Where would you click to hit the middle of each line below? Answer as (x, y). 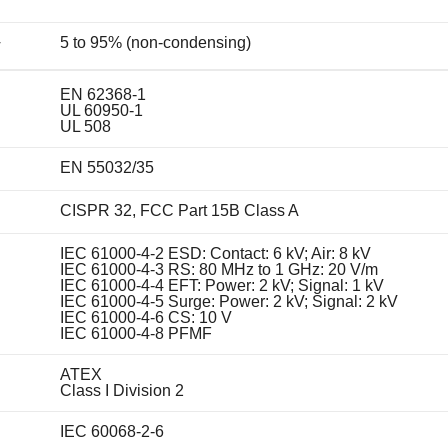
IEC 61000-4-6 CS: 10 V (145, 317)
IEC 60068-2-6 (111, 431)
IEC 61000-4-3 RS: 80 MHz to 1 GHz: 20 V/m (218, 269)
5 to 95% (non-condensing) (155, 42)
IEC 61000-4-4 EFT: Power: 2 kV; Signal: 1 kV (221, 285)
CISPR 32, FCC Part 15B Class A (179, 210)
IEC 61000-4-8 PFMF (135, 333)
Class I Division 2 (121, 390)
